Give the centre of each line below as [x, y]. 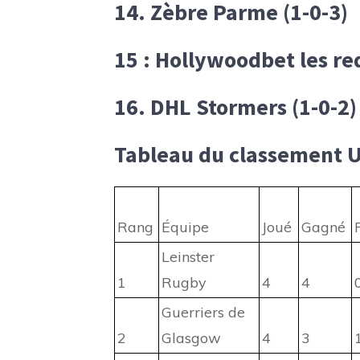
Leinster [188, 257]
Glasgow [191, 338]
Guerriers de [203, 313]
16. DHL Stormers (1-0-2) [235, 107]
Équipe [185, 227]
